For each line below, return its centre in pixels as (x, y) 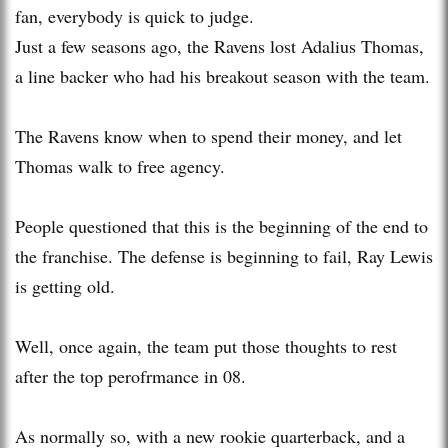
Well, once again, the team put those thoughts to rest (206, 345)
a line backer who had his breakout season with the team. (222, 75)
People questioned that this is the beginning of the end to (221, 225)
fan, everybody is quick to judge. (134, 15)
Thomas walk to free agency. (120, 165)
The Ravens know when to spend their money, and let (208, 135)
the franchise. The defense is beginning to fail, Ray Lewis (224, 255)
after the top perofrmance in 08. (130, 375)
